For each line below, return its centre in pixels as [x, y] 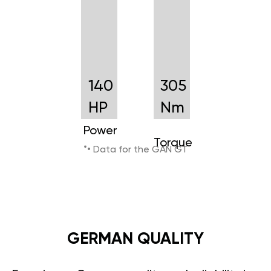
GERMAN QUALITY [135, 239]
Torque [173, 143]
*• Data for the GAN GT [135, 150]
